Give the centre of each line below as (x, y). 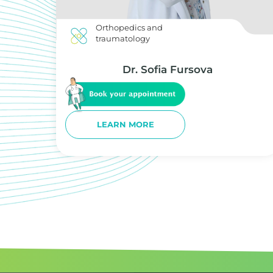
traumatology (123, 39)
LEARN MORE (125, 125)
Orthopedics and (129, 28)
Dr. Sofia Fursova (168, 69)
